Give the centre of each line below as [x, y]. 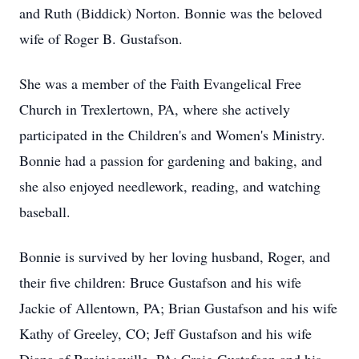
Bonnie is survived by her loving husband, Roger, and [175, 256]
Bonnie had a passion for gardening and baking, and [171, 160]
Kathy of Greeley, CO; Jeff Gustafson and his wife [165, 333]
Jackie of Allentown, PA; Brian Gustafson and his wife [178, 308]
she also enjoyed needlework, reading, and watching [170, 186]
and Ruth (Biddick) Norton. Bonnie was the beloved [171, 13]
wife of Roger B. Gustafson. [101, 38]
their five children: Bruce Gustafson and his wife [160, 282]
